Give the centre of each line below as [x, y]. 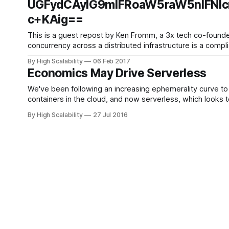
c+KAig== [55, 19]
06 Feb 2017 [112, 61]
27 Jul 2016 [110, 115]
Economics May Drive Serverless [117, 73]
